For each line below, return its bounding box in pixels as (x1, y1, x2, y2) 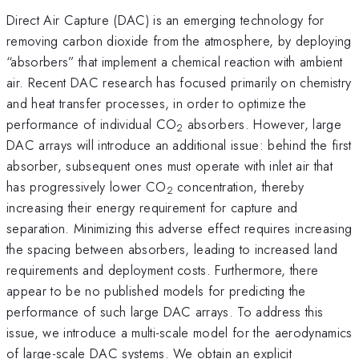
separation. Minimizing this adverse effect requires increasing (6, 218, 353, 238)
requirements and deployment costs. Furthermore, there (6, 260, 319, 280)
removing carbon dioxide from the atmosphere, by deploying (6, 30, 352, 50)
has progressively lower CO (6, 176, 167, 196)
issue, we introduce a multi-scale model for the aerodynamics (6, 322, 353, 342)
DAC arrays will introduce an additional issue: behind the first (6, 135, 352, 155)
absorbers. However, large (183, 114, 342, 134)
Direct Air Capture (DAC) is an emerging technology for (6, 10, 325, 30)
